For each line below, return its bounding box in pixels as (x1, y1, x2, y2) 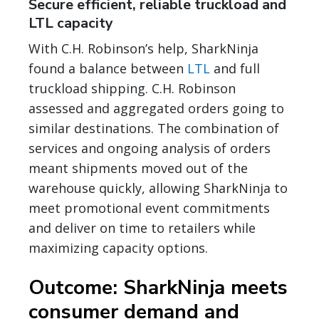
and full (210, 59, 260, 77)
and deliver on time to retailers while (28, 219, 256, 236)
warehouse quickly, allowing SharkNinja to (28, 179, 288, 197)
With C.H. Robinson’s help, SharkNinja (28, 39, 258, 57)
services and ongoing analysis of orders (28, 139, 271, 157)
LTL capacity (28, 13, 113, 33)
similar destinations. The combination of (28, 119, 279, 137)
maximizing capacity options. (28, 239, 208, 256)
